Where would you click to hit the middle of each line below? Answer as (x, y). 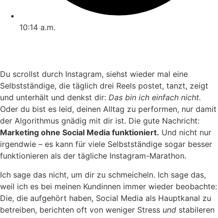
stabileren (195, 209)
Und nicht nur (185, 133)
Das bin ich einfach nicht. (155, 98)
